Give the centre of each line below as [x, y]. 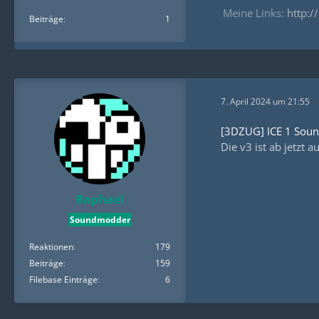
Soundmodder [100, 220]
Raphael [100, 199]
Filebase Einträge [63, 280]
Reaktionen [51, 247]
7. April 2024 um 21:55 [265, 101]
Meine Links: [255, 13]
